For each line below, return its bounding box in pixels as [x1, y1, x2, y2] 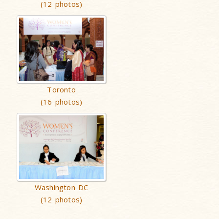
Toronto [47, 85, 76, 94]
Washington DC [34, 182, 88, 192]
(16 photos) [41, 97, 83, 107]
